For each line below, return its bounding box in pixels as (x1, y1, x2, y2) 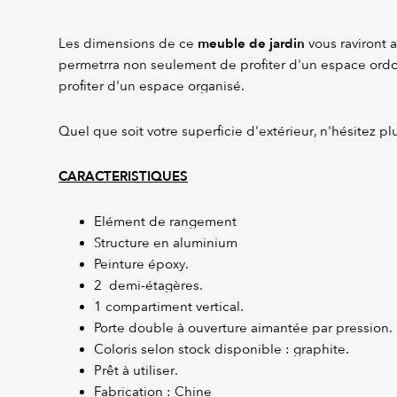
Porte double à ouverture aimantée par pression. (94, 320, 393, 337)
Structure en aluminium (94, 235, 237, 252)
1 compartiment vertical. (94, 299, 244, 315)
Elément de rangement (94, 214, 237, 230)
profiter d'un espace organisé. (58, 78, 245, 95)
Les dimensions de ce (58, 35, 198, 52)
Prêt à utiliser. (94, 362, 178, 379)
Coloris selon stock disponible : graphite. (94, 341, 349, 358)
